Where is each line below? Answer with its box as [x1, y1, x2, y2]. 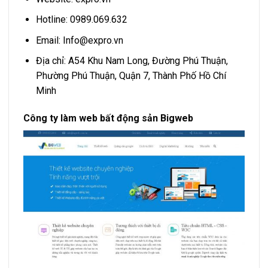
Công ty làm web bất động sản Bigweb [23, 112, 193, 124]
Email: [35, 34, 63, 46]
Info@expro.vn [62, 34, 123, 46]
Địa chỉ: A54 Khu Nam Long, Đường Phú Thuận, [35, 55, 228, 67]
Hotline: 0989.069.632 [35, 14, 127, 26]
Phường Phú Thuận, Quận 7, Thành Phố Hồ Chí [35, 70, 226, 82]
